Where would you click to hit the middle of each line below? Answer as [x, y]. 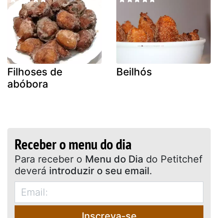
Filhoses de [35, 72]
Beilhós [134, 72]
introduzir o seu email [99, 171]
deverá [32, 171]
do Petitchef [173, 159]
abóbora [28, 84]
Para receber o [81, 159]
